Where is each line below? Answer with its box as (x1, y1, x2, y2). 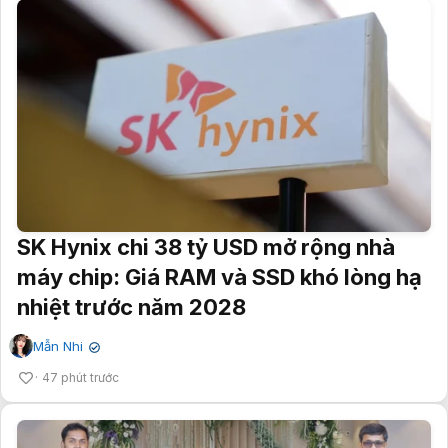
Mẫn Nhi (33, 338, 83, 355)
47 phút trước (42, 370, 119, 386)
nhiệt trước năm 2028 (17, 294, 246, 321)
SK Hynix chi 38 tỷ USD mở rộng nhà (17, 234, 395, 261)
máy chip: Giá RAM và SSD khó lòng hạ (17, 264, 422, 291)
